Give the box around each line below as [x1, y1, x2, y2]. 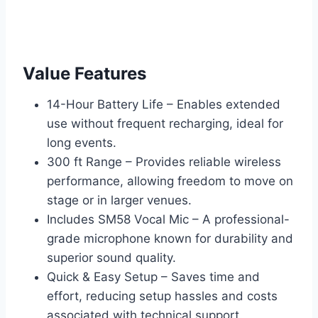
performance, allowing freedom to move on [47, 174, 293, 189]
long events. [47, 136, 116, 150]
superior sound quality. [47, 251, 176, 265]
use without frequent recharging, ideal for [47, 116, 283, 131]
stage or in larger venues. [47, 193, 192, 208]
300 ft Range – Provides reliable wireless [47, 155, 281, 170]
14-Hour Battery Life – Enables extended [47, 97, 280, 112]
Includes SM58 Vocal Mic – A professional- [47, 212, 290, 227]
